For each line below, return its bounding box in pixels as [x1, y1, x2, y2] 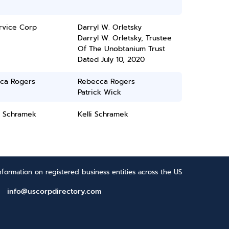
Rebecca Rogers [78, 76, 135, 87]
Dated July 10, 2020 [78, 54, 145, 65]
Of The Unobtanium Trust [78, 43, 166, 54]
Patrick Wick [78, 87, 122, 98]
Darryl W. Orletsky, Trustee [78, 33, 172, 43]
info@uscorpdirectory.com [7, 186, 101, 197]
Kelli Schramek [78, 109, 129, 120]
